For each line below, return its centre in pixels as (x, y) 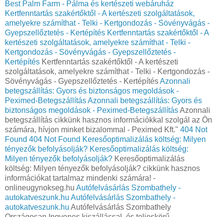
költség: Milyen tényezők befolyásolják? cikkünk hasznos (102, 168)
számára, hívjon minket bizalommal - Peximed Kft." (93, 129)
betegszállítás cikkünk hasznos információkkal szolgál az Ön (108, 120)
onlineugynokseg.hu (40, 187)
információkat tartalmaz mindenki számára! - (80, 178)
